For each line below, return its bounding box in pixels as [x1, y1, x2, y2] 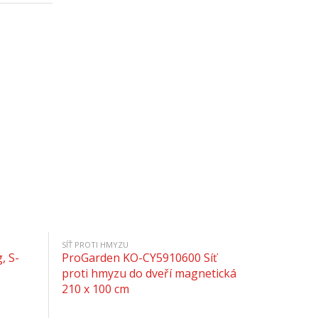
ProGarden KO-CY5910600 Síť [62, 250, 217, 265]
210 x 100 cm [62, 281, 129, 297]
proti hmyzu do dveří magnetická [62, 265, 236, 281]
